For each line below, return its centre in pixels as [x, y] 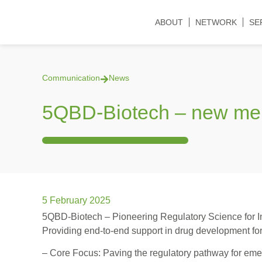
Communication [71, 78]
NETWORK [216, 22]
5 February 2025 [76, 200]
